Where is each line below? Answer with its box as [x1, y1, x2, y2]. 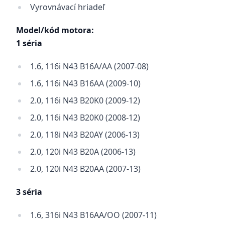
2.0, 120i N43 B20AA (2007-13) [30, 163, 141, 174]
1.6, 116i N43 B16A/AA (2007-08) [30, 61, 149, 72]
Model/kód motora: [16, 25, 94, 36]
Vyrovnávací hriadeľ [30, 2, 104, 13]
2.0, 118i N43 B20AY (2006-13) [30, 129, 140, 140]
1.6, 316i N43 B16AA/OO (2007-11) [30, 209, 157, 220]
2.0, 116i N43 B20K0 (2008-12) [30, 112, 140, 123]
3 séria [16, 186, 42, 197]
